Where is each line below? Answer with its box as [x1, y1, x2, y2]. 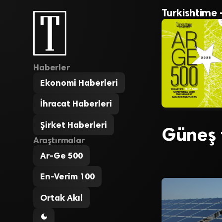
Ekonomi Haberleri [40, 78, 118, 88]
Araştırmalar [33, 135, 85, 145]
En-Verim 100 [40, 171, 95, 182]
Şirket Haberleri [40, 119, 108, 130]
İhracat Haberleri [40, 99, 112, 109]
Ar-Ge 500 [40, 150, 83, 161]
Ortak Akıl [40, 192, 83, 203]
